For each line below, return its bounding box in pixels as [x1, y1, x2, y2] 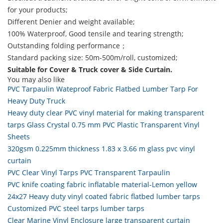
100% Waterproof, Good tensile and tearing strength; [7, 29, 184, 38]
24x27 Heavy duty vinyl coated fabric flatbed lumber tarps [7, 192, 200, 201]
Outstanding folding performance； [7, 41, 127, 50]
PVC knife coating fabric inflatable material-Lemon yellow [7, 180, 197, 189]
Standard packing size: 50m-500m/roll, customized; [7, 53, 178, 62]
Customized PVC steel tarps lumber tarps [7, 204, 144, 213]
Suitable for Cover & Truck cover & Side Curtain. [7, 65, 172, 74]
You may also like [7, 75, 65, 84]
